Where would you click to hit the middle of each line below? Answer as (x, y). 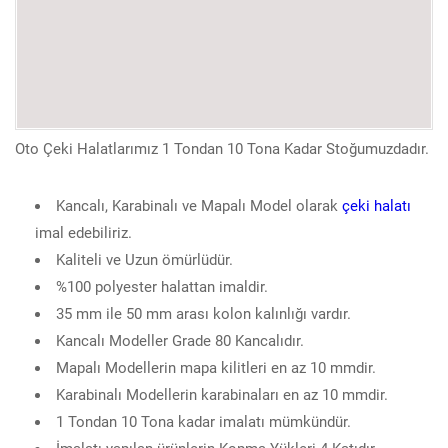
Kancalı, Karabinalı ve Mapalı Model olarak (199, 204)
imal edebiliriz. (83, 231)
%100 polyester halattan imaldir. (162, 285)
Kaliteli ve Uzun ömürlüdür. (144, 258)
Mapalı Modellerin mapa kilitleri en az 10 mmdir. (216, 366)
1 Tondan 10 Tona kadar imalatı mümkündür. (203, 420)
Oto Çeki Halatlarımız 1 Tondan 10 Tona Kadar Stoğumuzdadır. (222, 147)
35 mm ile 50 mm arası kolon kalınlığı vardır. (203, 312)
